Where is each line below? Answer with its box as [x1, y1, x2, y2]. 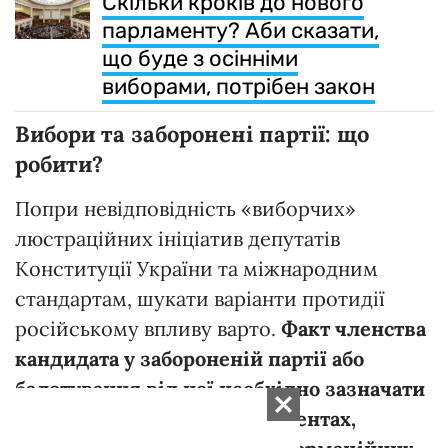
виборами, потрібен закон [102, 72, 375, 100]
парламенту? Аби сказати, [102, 16, 379, 44]
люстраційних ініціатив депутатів [15, 225, 340, 251]
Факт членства [281, 315, 426, 341]
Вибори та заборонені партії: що [15, 119, 369, 148]
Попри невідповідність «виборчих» [15, 195, 356, 221]
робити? [15, 149, 103, 178]
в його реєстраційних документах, [15, 405, 356, 431]
